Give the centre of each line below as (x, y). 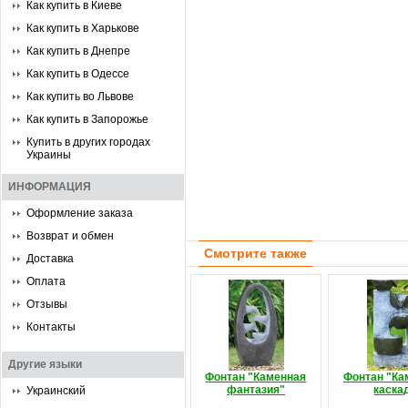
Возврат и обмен (70, 236)
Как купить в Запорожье (87, 119)
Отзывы (47, 304)
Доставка (50, 259)
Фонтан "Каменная (256, 377)
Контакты (51, 327)
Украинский (56, 391)
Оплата (46, 281)
